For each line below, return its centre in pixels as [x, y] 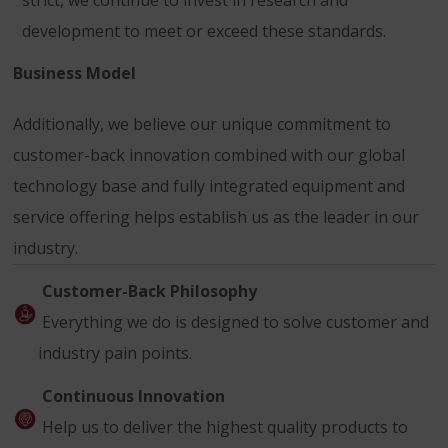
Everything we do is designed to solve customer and [233, 322]
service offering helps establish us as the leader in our [216, 217]
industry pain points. [115, 353]
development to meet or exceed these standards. [204, 31]
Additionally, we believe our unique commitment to [202, 124]
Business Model [74, 73]
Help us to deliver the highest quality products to [223, 427]
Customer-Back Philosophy [147, 291]
